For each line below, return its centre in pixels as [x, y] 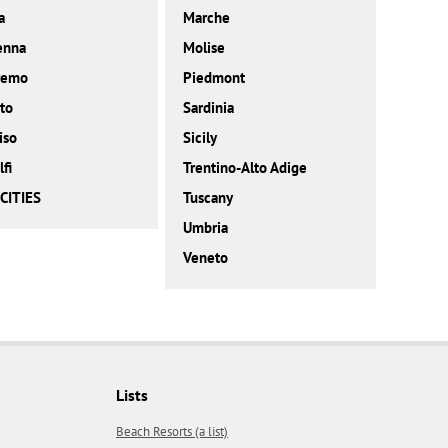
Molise [203, 48]
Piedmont [213, 78]
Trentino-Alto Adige [244, 168]
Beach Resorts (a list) [172, 432]
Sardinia [208, 108]
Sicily [199, 138]
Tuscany [207, 198]
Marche [206, 18]
